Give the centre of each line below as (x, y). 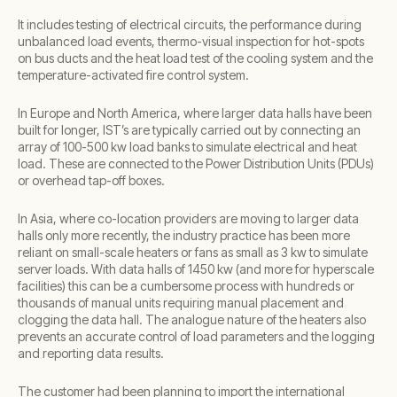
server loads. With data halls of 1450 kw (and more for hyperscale (196, 269)
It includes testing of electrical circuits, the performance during (190, 24)
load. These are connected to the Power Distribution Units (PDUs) (196, 163)
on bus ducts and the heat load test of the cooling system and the (195, 58)
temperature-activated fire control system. (133, 75)
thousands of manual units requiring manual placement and (181, 303)
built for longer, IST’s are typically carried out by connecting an (189, 130)
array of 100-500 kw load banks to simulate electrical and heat (187, 147)
